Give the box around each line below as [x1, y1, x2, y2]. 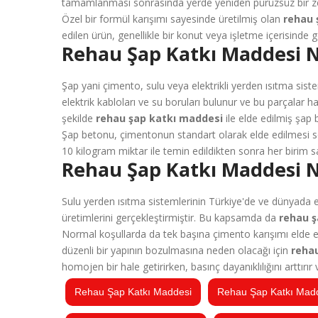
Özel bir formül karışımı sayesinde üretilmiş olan [62, 12, 283, 26]
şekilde [62, 111, 93, 125]
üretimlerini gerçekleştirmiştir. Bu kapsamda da [62, 211, 279, 224]
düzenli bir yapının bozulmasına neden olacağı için [62, 243, 291, 257]
